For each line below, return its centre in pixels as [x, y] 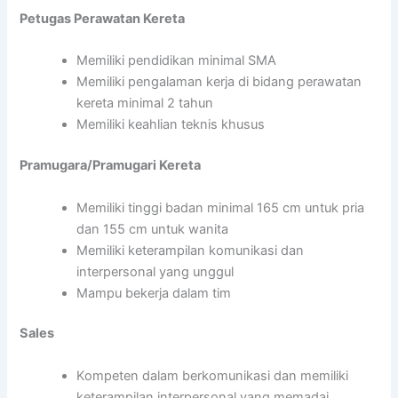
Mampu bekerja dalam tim [154, 293]
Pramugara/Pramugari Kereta [111, 166]
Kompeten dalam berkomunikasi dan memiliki [213, 375]
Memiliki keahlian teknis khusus [171, 125]
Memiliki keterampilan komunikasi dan [191, 250]
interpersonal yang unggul [155, 271]
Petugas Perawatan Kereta [103, 18]
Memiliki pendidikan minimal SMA [177, 61]
